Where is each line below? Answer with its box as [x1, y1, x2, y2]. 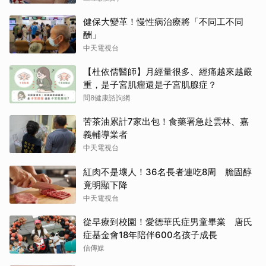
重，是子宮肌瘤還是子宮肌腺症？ [83, 79, 217, 91]
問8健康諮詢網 [83, 93, 130, 103]
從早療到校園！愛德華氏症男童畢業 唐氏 [83, 216, 252, 228]
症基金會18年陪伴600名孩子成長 [83, 229, 217, 241]
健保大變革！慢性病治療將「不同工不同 [83, 16, 243, 28]
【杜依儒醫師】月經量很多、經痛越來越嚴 [83, 66, 252, 78]
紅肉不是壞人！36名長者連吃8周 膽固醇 [83, 166, 252, 178]
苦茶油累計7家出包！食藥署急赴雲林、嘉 [83, 116, 249, 128]
